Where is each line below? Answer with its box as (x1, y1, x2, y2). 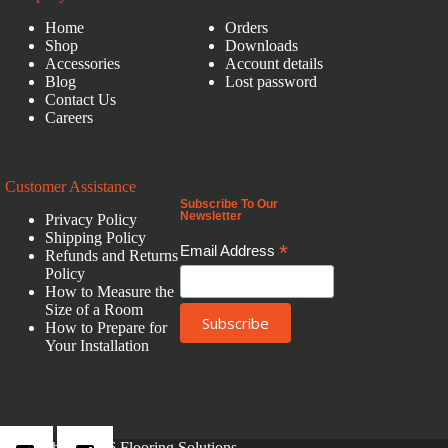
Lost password (225, 73, 318, 91)
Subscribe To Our (180, 197, 279, 212)
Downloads (225, 37, 299, 55)
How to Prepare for (45, 319, 167, 337)
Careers (45, 109, 93, 127)
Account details (225, 55, 324, 73)
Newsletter (180, 209, 243, 224)
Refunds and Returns (45, 247, 178, 265)
